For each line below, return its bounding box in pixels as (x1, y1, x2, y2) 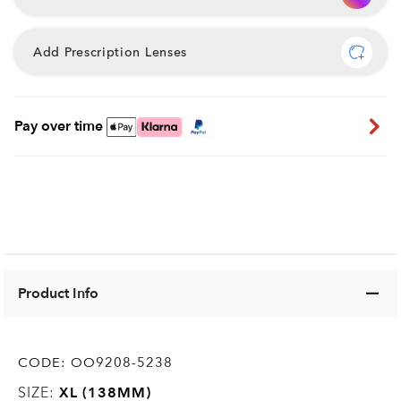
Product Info (18, 283, 99, 303)
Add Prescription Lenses (33, 43, 188, 61)
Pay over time (14, 116, 103, 137)
